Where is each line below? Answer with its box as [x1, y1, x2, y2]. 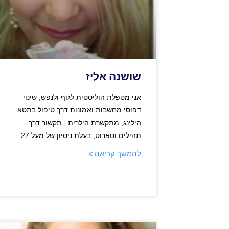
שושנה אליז [86, 70, 141, 83]
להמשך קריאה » [88, 149, 141, 158]
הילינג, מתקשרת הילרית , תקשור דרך [29, 118, 141, 127]
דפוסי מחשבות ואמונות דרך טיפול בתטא [17, 105, 141, 114]
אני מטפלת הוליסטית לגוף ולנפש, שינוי [23, 93, 141, 101]
